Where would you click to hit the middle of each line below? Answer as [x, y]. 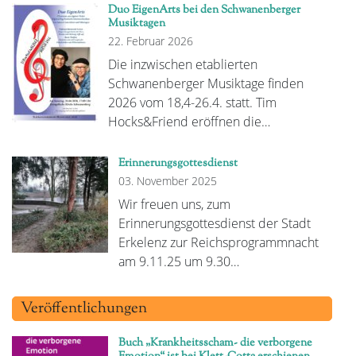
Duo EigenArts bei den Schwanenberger [204, 10]
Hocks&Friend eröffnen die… [189, 122]
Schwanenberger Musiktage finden [205, 84]
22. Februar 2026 [150, 41]
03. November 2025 [167, 181]
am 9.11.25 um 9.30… [178, 262]
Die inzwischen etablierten [182, 65]
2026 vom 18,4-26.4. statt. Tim [192, 103]
